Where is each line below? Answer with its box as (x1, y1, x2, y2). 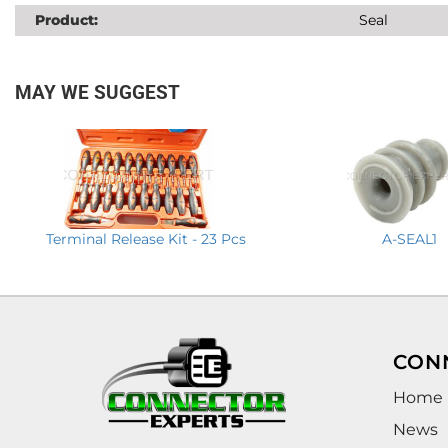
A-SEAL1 (381, 229, 437, 248)
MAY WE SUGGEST (15, 81, 180, 104)
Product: (35, 11, 98, 29)
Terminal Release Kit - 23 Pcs (46, 229, 247, 248)
